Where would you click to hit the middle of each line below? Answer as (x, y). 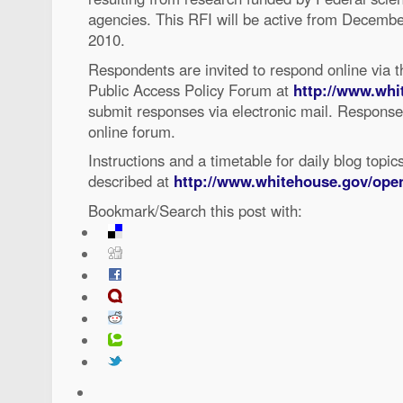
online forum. (132, 131)
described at (131, 181)
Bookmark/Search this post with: (195, 210)
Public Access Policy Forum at (191, 90)
